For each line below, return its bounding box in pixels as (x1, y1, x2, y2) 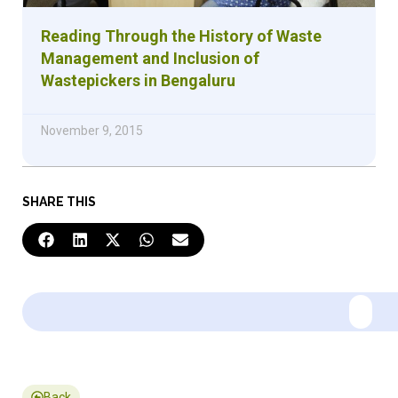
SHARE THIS (22, 194, 96, 209)
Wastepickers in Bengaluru (41, 70, 235, 90)
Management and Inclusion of (41, 48, 259, 68)
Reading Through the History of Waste (41, 26, 322, 45)
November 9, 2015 (41, 123, 143, 138)
